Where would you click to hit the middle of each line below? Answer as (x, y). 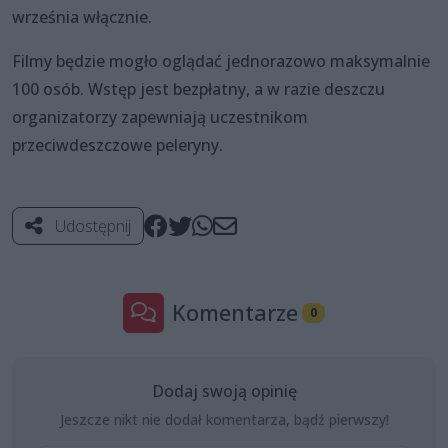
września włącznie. (82, 16)
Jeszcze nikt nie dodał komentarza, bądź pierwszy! (224, 419)
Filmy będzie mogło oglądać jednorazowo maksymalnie (221, 60)
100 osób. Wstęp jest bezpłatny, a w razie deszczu (198, 88)
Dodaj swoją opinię (224, 390)
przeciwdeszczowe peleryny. (117, 144)
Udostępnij (91, 225)
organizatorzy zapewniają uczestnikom (160, 116)
